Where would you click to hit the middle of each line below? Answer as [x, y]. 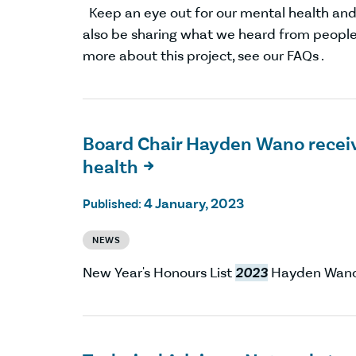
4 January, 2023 [194, 203]
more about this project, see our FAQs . [203, 56]
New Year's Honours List [159, 272]
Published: [113, 203]
